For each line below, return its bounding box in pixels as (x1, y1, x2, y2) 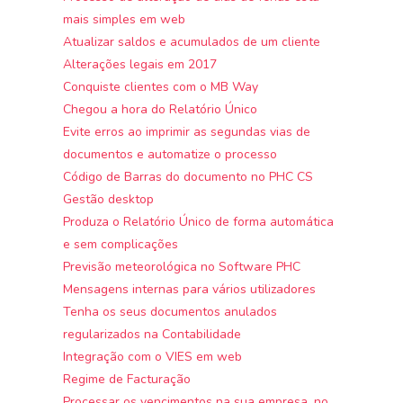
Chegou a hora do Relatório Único (63, 100, 258, 118)
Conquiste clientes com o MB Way (63, 77, 259, 95)
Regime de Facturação (63, 370, 192, 388)
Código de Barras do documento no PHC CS (63, 167, 314, 185)
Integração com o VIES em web (63, 347, 243, 365)
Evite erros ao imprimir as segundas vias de (63, 122, 311, 140)
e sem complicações (63, 235, 179, 253)
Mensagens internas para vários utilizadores (63, 280, 317, 298)
